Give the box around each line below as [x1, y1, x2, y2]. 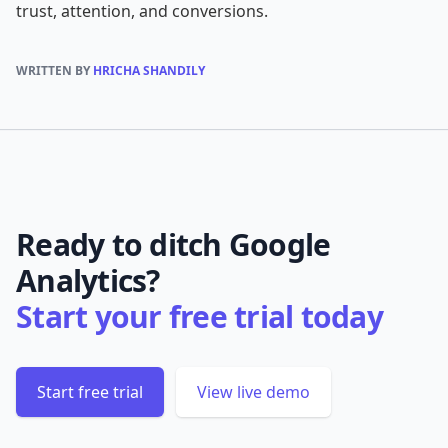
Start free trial [37, 380, 143, 403]
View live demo [197, 380, 310, 403]
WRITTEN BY [16, 61, 93, 79]
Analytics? [16, 259, 160, 301]
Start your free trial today [16, 295, 383, 337]
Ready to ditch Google [16, 223, 331, 265]
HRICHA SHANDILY [93, 61, 205, 79]
